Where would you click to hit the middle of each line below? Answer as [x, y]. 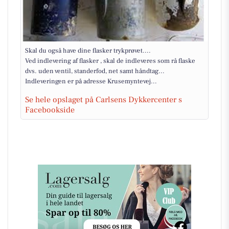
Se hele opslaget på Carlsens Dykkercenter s [104, 100]
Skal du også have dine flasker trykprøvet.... [88, 51]
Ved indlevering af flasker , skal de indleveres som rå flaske [110, 61]
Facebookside [50, 110]
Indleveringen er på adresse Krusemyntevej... [91, 81]
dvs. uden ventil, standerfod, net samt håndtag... [95, 71]
